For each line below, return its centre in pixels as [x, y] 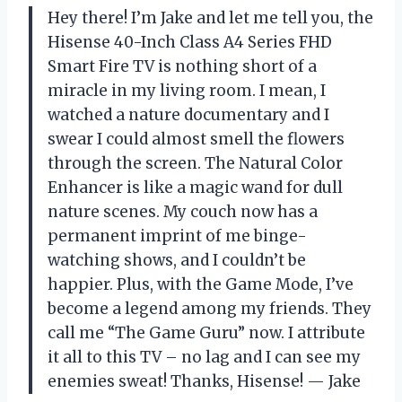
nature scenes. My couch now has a [183, 212]
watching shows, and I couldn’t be [177, 261]
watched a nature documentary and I [188, 115]
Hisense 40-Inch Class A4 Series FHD [190, 43]
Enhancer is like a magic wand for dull [195, 188]
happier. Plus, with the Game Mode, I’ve [201, 285]
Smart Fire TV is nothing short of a [182, 67]
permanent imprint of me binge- [177, 236]
